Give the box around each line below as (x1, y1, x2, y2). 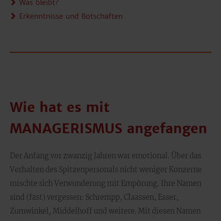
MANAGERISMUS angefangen (10, 120, 207, 137)
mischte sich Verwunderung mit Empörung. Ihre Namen (10, 179, 201, 188)
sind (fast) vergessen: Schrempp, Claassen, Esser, (10, 193, 179, 202)
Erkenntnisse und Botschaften (19, 12, 123, 21)
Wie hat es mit (10, 99, 110, 115)
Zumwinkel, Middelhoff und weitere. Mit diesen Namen (10, 207, 201, 216)
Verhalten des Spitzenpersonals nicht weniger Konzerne (10, 165, 202, 174)
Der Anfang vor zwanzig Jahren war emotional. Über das (10, 151, 201, 160)
